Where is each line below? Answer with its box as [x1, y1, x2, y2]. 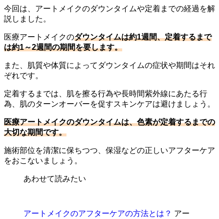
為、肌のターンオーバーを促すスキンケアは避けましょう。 [4, 100, 215, 109]
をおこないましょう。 [4, 156, 82, 165]
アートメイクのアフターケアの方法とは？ [23, 209, 172, 218]
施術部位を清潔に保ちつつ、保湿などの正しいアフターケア [4, 146, 215, 155]
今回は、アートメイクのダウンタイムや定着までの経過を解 [4, 4, 215, 13]
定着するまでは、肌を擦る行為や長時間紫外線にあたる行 [4, 89, 207, 98]
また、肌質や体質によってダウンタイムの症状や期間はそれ [4, 61, 215, 70]
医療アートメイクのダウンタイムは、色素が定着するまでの [4, 118, 215, 127]
